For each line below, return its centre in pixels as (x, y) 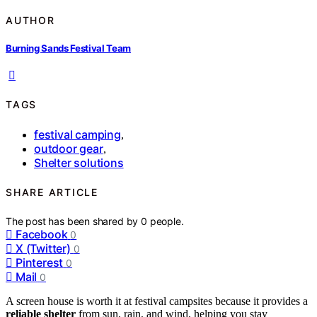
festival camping (77, 134)
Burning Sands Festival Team (69, 48)
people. (167, 221)
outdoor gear (69, 148)
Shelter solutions (79, 162)
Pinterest (40, 262)
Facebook (42, 234)
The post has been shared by (74, 221)
